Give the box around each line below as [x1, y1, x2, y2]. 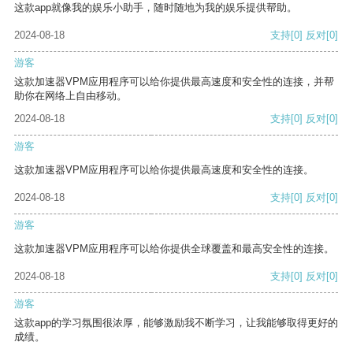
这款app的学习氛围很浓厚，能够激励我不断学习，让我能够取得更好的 [14, 317, 338, 329]
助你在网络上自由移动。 [14, 90, 127, 102]
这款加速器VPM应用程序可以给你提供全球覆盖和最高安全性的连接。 [14, 243, 334, 255]
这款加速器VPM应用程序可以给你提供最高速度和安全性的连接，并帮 [14, 76, 334, 88]
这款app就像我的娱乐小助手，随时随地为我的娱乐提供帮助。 [14, 2, 297, 14]
